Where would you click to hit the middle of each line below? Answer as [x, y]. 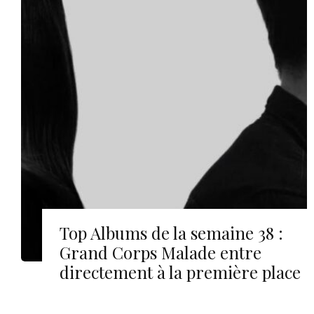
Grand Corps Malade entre [161, 253]
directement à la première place [180, 272]
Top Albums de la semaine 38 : [171, 233]
